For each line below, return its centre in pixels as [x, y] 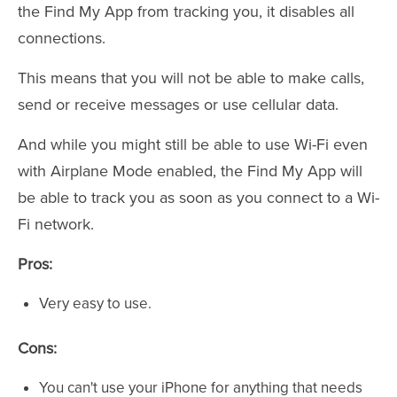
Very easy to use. [95, 304]
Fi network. [56, 224]
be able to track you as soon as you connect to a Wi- [198, 198]
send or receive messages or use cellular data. [178, 105]
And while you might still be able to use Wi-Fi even [193, 144]
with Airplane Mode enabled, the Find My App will [190, 171]
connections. [62, 38]
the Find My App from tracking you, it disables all [186, 12]
